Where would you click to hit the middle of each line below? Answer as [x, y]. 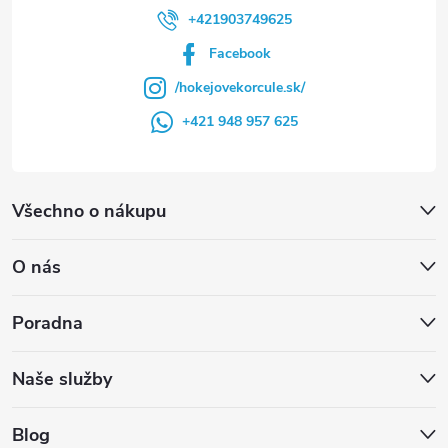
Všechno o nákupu [89, 211]
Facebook [240, 54]
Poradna [47, 323]
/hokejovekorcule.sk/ [240, 88]
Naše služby [62, 379]
